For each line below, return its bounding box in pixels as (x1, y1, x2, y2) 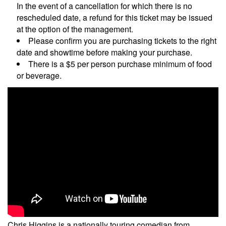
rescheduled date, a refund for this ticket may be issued (17, 12, 212, 24)
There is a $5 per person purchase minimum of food (28, 58, 212, 70)
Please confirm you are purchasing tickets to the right (28, 35, 216, 47)
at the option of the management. (17, 23, 133, 35)
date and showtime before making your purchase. (17, 46, 192, 59)
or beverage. (17, 70, 62, 82)
